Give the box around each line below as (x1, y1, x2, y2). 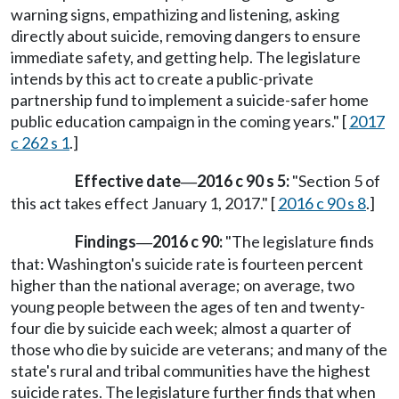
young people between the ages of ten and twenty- (11, 297, 365, 317)
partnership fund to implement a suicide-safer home (11, 89, 369, 110)
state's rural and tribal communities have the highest (11, 361, 370, 381)
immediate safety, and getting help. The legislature (11, 46, 361, 67)
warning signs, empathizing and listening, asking (11, 4, 339, 24)
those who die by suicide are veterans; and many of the (11, 339, 387, 360)
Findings (75, 232, 136, 252)
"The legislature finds (223, 232, 374, 252)
